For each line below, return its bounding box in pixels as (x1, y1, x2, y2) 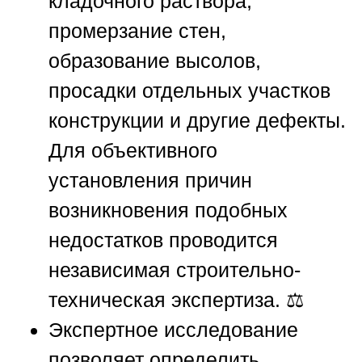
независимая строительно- (48, 259, 301, 282)
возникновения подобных (48, 199, 288, 222)
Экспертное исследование (48, 318, 298, 342)
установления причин (48, 169, 252, 192)
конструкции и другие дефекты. (48, 109, 346, 133)
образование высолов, (48, 49, 261, 73)
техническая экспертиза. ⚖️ (48, 288, 304, 312)
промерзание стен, (48, 19, 226, 43)
